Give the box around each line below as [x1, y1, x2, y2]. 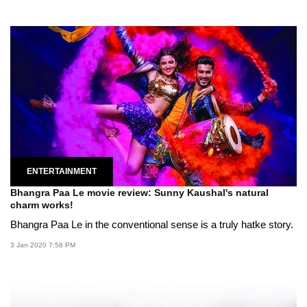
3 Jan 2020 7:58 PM [10, 241, 75, 249]
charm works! [10, 199, 73, 211]
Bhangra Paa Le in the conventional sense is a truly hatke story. [10, 219, 293, 231]
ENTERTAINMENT [27, 167, 97, 177]
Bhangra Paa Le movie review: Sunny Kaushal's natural [10, 187, 269, 199]
